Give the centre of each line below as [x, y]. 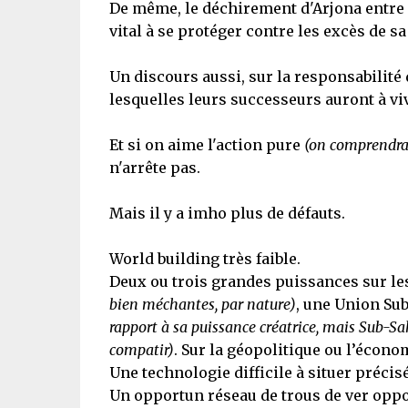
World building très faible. [204, 259]
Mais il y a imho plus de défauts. [227, 213]
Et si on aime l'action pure [206, 145]
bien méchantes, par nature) [202, 304]
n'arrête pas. [154, 168]
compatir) [141, 350]
